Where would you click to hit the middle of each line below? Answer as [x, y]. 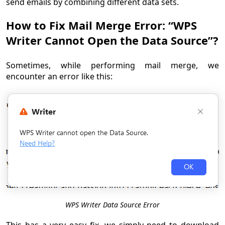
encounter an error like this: [59, 77]
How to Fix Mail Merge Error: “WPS [101, 25]
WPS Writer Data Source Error [113, 205]
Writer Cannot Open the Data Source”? [112, 40]
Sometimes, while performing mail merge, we [113, 66]
